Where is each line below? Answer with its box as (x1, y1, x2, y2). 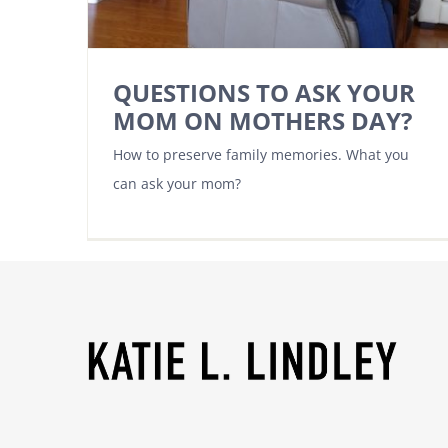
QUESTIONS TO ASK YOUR (113, 75, 415, 109)
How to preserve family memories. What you (113, 144, 409, 164)
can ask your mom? (113, 173, 241, 193)
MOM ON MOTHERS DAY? (113, 103, 412, 137)
